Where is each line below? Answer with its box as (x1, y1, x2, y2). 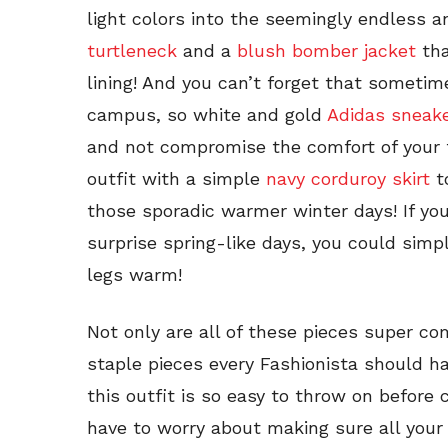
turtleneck (87, 39, 177, 61)
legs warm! (87, 263, 182, 285)
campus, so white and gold (87, 103, 327, 125)
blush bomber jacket (237, 39, 416, 61)
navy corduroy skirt (266, 167, 430, 189)
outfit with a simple (87, 167, 266, 189)
